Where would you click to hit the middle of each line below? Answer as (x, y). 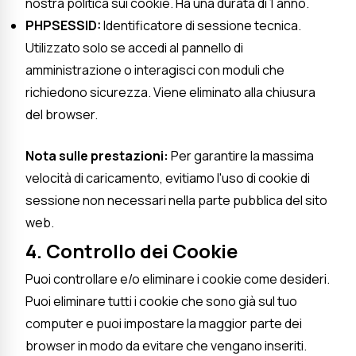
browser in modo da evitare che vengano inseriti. (166, 345)
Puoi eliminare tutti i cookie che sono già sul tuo (161, 301)
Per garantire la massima (241, 155)
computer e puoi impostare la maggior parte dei (164, 323)
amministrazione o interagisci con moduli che (155, 70)
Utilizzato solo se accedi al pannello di (134, 47)
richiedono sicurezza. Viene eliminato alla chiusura (170, 92)
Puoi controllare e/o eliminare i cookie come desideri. (178, 279)
